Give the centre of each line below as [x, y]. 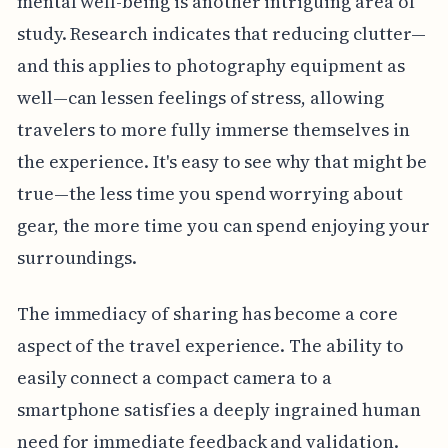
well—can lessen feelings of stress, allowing [200, 97]
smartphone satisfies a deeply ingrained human [218, 409]
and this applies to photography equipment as [210, 65]
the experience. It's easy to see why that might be [222, 161]
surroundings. [77, 257]
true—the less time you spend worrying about [209, 193]
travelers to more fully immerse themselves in [213, 129]
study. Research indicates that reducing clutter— [221, 33]
